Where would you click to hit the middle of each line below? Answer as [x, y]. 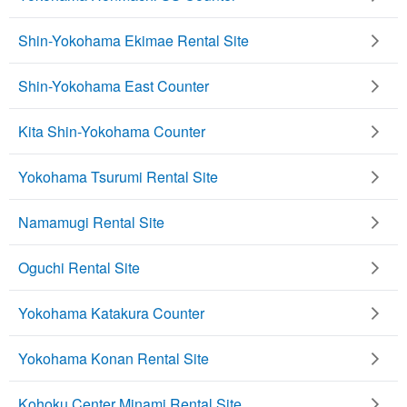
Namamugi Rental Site [91, 222]
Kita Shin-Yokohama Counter [112, 131]
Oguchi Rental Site [79, 267]
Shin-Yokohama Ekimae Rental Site [134, 40]
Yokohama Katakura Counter [111, 313]
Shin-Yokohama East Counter [114, 85]
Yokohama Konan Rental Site [114, 358]
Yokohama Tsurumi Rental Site [118, 176]
